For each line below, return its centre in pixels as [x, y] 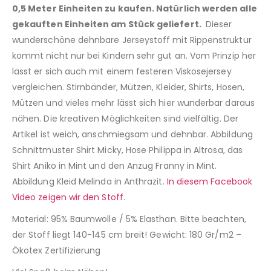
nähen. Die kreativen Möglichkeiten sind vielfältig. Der [125, 119]
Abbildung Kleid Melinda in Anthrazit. [88, 182]
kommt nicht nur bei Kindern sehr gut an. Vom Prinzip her [134, 56]
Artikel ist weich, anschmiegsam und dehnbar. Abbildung [132, 135]
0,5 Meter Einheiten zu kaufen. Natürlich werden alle [135, 9]
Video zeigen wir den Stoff [68, 198]
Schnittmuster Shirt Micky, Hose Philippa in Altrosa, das [127, 150]
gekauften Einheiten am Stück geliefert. [108, 24]
